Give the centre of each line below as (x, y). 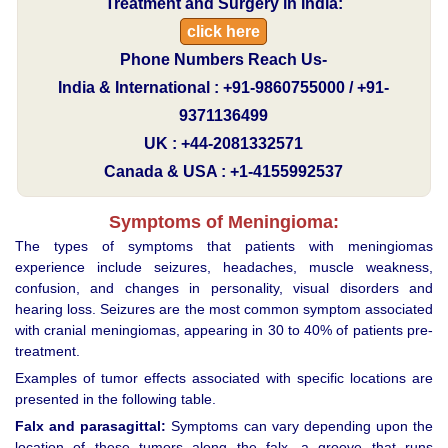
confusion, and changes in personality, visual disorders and (224, 287)
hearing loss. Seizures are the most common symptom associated (224, 308)
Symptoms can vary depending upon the (299, 425)
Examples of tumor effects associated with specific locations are (224, 377)
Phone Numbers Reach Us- (224, 60)
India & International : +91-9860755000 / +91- (224, 88)
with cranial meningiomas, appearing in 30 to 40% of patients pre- (224, 329)
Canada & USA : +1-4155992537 (224, 172)
